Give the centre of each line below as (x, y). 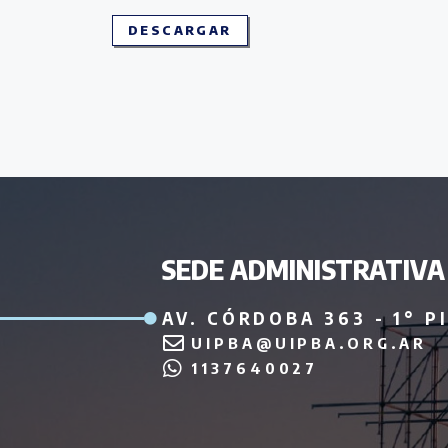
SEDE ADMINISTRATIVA (303, 270)
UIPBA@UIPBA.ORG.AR (309, 342)
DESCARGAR (180, 29)
